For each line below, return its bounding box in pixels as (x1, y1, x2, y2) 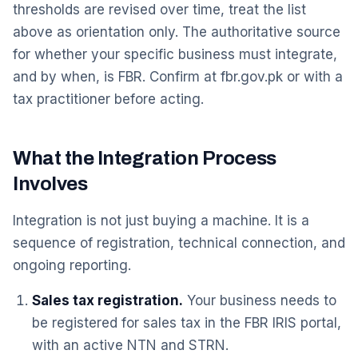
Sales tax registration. (32, 292, 183, 308)
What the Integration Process (13, 148, 276, 169)
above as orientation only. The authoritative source (13, 24, 340, 40)
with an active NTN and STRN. (32, 337, 229, 353)
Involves (13, 173, 88, 194)
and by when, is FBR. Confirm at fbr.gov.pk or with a (13, 69, 343, 85)
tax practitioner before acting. (13, 91, 204, 107)
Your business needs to (183, 292, 336, 308)
